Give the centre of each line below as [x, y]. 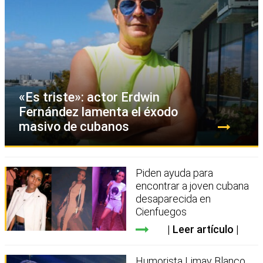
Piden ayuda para [175, 173]
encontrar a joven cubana [193, 186]
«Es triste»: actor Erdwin [89, 97]
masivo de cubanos [74, 127]
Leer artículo [203, 230]
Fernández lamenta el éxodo [98, 112]
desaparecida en [173, 199]
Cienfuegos [161, 212]
